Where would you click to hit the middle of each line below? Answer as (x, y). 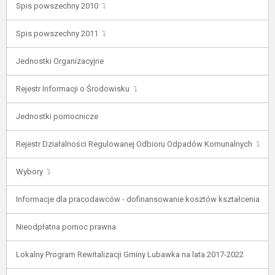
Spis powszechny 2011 (57, 33)
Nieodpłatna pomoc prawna (66, 227)
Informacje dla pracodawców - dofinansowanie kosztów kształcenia (138, 199)
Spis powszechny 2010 (57, 6)
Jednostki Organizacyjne (60, 61)
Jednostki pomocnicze (57, 116)
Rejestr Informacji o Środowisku (73, 89)
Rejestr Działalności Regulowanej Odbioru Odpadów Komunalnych (134, 144)
